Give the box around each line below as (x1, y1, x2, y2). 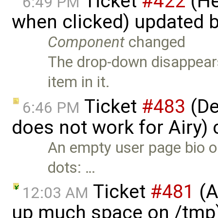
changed (125, 33, 186, 52)
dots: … (48, 158, 96, 177)
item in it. (48, 73, 110, 91)
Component (48, 33, 125, 52)
